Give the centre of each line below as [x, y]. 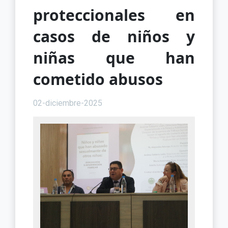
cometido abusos [98, 79]
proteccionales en [114, 15]
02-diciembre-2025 [68, 103]
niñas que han [114, 58]
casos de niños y [114, 36]
